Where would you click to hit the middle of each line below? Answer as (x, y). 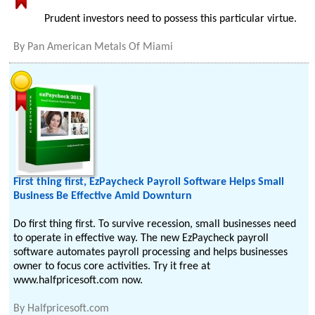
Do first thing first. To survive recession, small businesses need (155, 224)
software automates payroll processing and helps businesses (151, 252)
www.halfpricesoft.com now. (78, 281)
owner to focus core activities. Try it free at (112, 266)
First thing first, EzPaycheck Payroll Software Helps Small (149, 182)
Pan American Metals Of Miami (101, 47)
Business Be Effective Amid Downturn (103, 196)
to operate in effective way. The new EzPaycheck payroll (141, 238)
